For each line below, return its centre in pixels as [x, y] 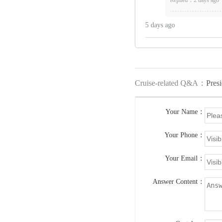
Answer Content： [179, 181]
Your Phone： [185, 135]
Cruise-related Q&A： [170, 83]
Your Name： [185, 111]
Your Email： [185, 158]
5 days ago [160, 25]
